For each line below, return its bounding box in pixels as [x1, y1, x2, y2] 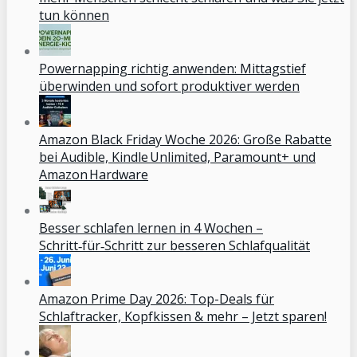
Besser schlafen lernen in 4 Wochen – [39, 218, 263, 237]
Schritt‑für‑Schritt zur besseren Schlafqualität [39, 236, 310, 254]
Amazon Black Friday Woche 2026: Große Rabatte [39, 130, 331, 148]
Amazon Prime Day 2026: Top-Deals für [39, 289, 274, 308]
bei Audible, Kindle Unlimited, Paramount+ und [39, 147, 316, 166]
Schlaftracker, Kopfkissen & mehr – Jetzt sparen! [39, 307, 327, 325]
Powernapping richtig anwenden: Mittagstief [39, 59, 306, 77]
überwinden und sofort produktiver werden [39, 76, 300, 95]
